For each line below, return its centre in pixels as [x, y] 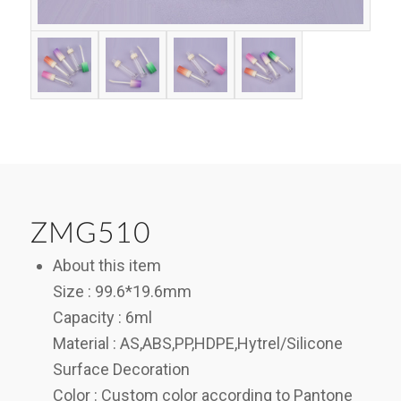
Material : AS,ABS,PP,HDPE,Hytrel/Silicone [197, 344]
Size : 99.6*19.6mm [122, 292]
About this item [107, 266]
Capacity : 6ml [102, 318]
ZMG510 [90, 234]
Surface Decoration [121, 370]
